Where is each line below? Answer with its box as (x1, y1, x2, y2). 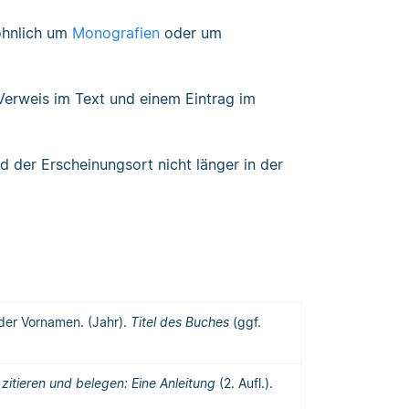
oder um (160, 24, 222, 43)
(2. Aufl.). (215, 375, 273, 392)
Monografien (72, 24, 160, 43)
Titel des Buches (131, 314, 229, 330)
